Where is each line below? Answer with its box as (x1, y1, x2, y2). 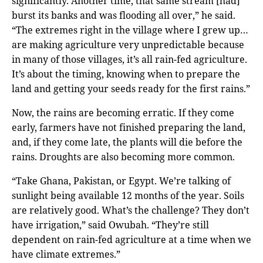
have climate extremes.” (12, 247, 120, 261)
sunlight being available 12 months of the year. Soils (12, 188, 244, 202)
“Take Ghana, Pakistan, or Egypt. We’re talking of (12, 174, 231, 187)
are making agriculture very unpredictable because (12, 38, 244, 51)
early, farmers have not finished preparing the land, (12, 120, 245, 134)
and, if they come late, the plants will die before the (12, 135, 242, 149)
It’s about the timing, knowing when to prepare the (12, 67, 240, 80)
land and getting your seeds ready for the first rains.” (12, 82, 250, 95)
